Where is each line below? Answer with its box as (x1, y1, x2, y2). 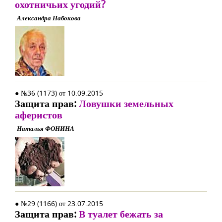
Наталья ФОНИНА (17, 124, 74, 133)
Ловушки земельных (79, 97, 173, 110)
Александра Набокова (17, 13, 81, 22)
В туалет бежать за (79, 207, 163, 221)
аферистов (15, 108, 62, 121)
